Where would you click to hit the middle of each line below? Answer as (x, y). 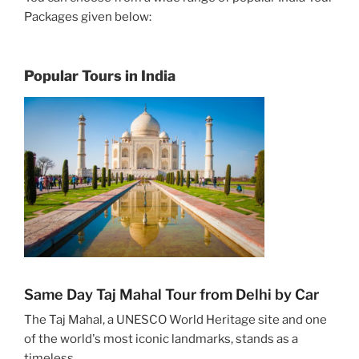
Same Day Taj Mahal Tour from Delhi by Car (171, 294)
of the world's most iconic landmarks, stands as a (161, 339)
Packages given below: (88, 16)
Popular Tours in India (100, 76)
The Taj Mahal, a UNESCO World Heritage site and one (175, 319)
